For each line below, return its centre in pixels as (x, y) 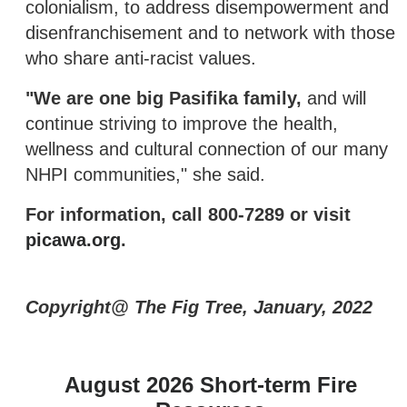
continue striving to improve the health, (182, 123)
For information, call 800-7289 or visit (188, 214)
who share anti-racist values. (141, 58)
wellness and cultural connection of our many (207, 149)
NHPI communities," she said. (145, 174)
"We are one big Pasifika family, (166, 98)
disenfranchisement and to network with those (210, 32)
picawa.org (73, 239)
